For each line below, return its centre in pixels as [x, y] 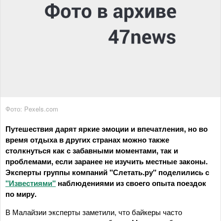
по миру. [21, 194]
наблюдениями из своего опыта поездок [131, 183]
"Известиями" [31, 183]
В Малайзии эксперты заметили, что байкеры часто [94, 212]
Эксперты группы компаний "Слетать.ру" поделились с [107, 172]
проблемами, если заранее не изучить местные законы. [107, 161]
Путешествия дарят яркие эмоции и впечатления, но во [107, 129]
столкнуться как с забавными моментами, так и [92, 150]
